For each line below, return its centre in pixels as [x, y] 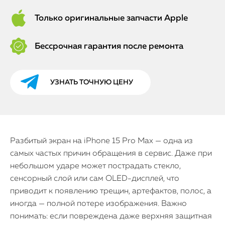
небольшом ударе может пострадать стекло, [95, 166]
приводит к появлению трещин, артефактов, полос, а [111, 191]
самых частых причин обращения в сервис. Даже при [111, 154]
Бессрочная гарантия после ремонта [109, 46]
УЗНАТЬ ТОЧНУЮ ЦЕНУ [92, 82]
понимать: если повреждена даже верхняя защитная [111, 216]
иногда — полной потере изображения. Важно [98, 204]
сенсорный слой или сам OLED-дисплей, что [95, 179]
